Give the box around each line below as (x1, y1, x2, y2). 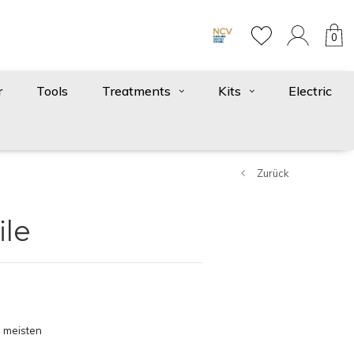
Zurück (257, 167, 289, 179)
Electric (288, 83, 332, 99)
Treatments (101, 83, 171, 99)
